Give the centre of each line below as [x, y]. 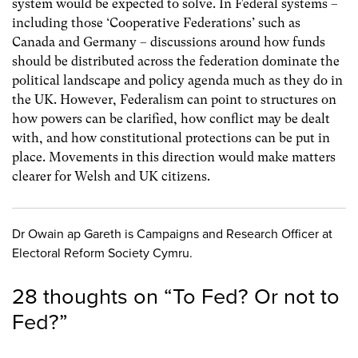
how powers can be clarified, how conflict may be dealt [171, 118]
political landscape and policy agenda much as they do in [177, 80]
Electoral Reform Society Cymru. [102, 254]
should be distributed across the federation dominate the [176, 61]
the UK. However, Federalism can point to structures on [174, 99]
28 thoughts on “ [92, 297]
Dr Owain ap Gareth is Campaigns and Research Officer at [172, 235]
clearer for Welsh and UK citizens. [111, 176]
